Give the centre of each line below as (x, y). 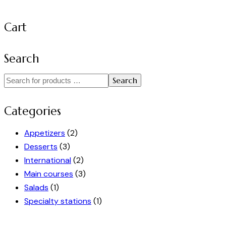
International (48, 160)
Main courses (49, 174)
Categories (33, 111)
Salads (36, 188)
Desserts (41, 147)
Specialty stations (58, 201)
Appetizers (45, 133)
